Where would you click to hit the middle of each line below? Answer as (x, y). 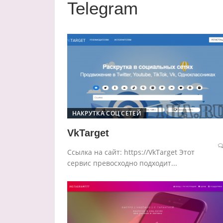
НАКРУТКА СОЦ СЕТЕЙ (107, 113)
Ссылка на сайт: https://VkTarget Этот (131, 152)
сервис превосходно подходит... (122, 163)
